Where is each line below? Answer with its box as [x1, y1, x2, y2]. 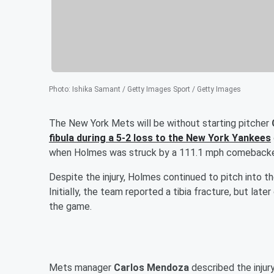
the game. [49, 200, 92, 212]
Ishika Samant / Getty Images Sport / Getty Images [72, 84, 241, 94]
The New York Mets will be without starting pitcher [49, 117, 272, 129]
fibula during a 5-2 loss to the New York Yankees [49, 131, 271, 144]
